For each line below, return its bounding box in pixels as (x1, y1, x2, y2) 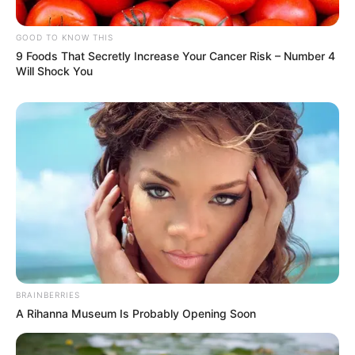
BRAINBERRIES (16, 290, 80, 300)
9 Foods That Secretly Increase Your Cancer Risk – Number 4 (16, 48, 335, 63)
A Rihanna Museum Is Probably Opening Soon (16, 307, 256, 321)
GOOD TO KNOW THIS (16, 32, 113, 42)
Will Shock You (16, 63, 93, 78)
